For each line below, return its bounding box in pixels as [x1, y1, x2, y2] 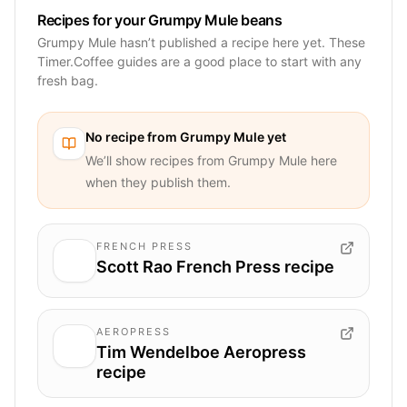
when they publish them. [85, 174, 231, 190]
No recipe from [85, 128, 180, 144]
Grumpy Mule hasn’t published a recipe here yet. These [37, 34, 365, 50]
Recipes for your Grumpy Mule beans [37, 10, 283, 29]
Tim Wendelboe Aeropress [96, 342, 306, 362]
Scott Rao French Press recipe [96, 256, 334, 276]
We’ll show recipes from [85, 152, 228, 168]
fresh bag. [37, 72, 98, 88]
